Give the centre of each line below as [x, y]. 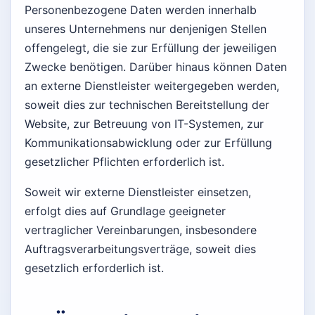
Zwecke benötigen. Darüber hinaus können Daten [156, 67]
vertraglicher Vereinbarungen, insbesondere [141, 230]
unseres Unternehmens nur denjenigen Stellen [146, 29]
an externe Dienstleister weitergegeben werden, [152, 86]
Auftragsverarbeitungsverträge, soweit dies [140, 249]
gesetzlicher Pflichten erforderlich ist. [124, 162]
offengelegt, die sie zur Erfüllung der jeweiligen [150, 48]
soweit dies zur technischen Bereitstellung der [147, 105]
